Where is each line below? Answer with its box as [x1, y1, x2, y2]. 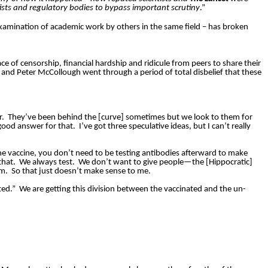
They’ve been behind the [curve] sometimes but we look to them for [8, 113, 252, 123]
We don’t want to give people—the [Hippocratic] [78, 158, 252, 167]
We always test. [19, 158, 75, 167]
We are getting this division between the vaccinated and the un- [19, 185, 246, 194]
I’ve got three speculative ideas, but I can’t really [79, 122, 251, 132]
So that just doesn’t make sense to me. [11, 167, 151, 176]
